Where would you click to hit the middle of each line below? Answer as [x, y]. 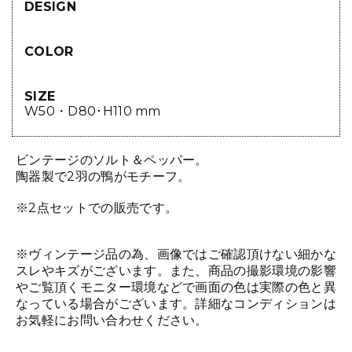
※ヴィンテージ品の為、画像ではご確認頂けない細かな [176, 255]
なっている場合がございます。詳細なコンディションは [176, 304]
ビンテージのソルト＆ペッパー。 [112, 160]
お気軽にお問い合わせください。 [112, 321]
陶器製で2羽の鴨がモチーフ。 [103, 177]
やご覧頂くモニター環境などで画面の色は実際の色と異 [176, 288]
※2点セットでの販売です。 [97, 208]
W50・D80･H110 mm [93, 112]
